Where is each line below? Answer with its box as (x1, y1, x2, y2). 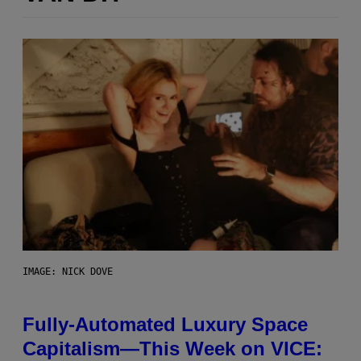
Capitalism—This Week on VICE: (23, 337, 322, 359)
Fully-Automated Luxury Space (23, 313, 308, 335)
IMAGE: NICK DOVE (23, 265, 113, 277)
